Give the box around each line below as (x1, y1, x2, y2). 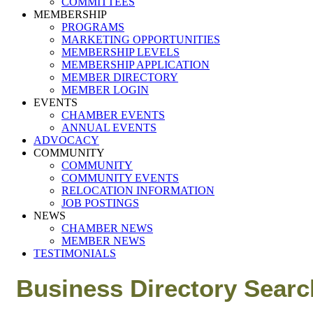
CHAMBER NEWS (61, 222, 153, 234)
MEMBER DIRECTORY (61, 71, 178, 83)
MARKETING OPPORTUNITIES (61, 34, 220, 45)
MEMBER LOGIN (61, 84, 149, 96)
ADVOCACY (34, 134, 99, 146)
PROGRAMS (61, 21, 124, 33)
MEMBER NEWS (61, 235, 145, 247)
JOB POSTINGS (61, 197, 139, 209)
